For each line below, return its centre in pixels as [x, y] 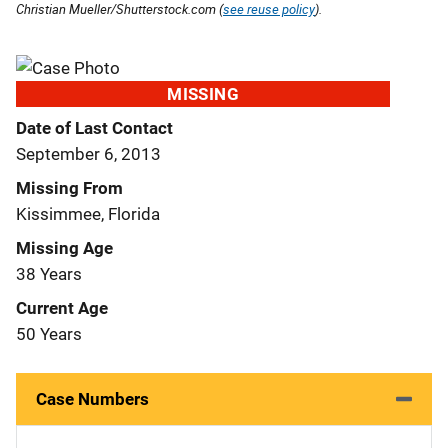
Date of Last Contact [94, 127]
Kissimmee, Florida [88, 213]
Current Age [62, 307]
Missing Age [64, 247]
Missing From [69, 187]
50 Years [49, 333]
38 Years [49, 273]
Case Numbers [92, 398]
